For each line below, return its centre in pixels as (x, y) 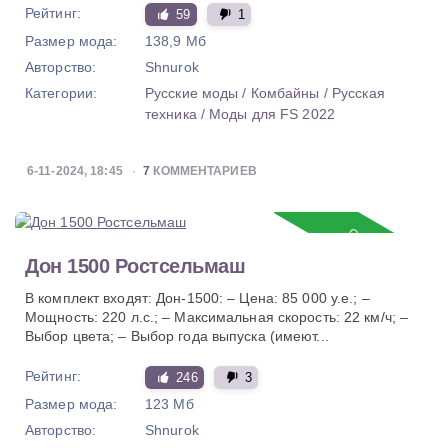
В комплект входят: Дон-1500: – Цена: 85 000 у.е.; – (197, 298)
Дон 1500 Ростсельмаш (135, 266)
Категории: (61, 93)
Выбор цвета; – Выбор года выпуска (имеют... (177, 336)
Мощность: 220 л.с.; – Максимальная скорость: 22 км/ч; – (217, 317)
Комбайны (285, 93)
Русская (358, 93)
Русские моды (192, 93)
